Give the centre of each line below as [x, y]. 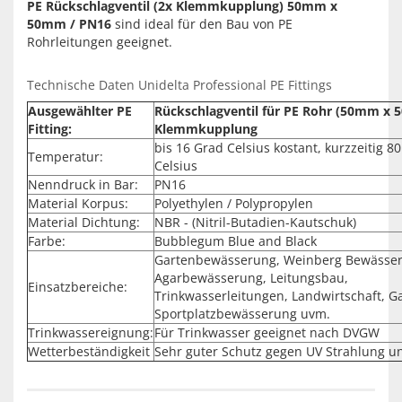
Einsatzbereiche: [78, 287]
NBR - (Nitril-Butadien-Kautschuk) [255, 222]
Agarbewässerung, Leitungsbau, [251, 278]
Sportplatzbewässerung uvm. [242, 314]
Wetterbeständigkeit [89, 351]
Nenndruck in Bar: [83, 184]
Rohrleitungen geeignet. [100, 42]
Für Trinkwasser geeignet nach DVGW [267, 332]
